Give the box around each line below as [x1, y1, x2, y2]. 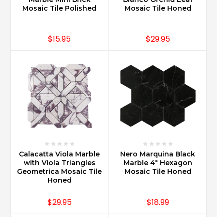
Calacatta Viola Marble [19, 150, 100, 159]
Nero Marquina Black [120, 150, 195, 159]
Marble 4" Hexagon [123, 158, 192, 168]
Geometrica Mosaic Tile [17, 167, 102, 176]
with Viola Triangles [23, 158, 95, 168]
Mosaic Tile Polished [22, 4, 96, 13]
